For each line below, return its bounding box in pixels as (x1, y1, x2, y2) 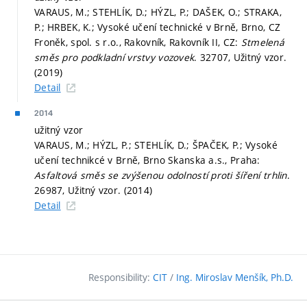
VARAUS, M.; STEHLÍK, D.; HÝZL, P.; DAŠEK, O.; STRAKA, (34, 5, 282, 19)
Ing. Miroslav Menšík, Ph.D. (176, 271, 293, 284)
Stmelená (241, 36, 284, 49)
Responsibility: (88, 271, 153, 284)
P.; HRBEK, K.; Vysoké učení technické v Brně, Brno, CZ (34, 21, 281, 34)
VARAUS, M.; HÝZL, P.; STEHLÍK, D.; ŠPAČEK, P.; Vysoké (34, 138, 278, 152)
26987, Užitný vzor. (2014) (34, 184, 153, 197)
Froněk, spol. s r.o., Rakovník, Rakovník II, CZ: (34, 36, 241, 49)
